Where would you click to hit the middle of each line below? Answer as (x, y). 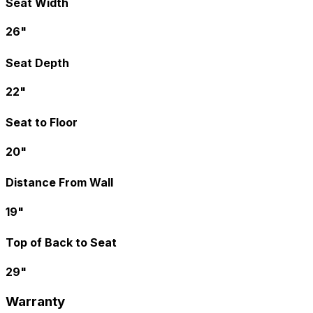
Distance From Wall (59, 183)
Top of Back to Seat (61, 243)
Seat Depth (37, 63)
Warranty (35, 301)
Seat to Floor (42, 123)
